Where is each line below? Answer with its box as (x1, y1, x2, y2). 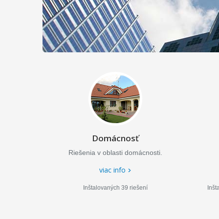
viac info (99, 165, 126, 175)
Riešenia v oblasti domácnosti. (68, 149, 163, 156)
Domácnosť (92, 132, 139, 144)
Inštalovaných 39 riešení (83, 184, 148, 191)
